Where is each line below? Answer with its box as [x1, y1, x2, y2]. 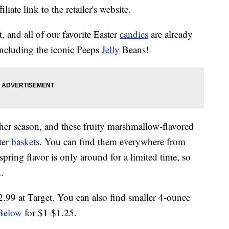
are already [148, 28, 193, 41]
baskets [11, 135, 39, 148]
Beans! [120, 43, 149, 56]
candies [120, 28, 148, 41]
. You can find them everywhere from [39, 135, 186, 148]
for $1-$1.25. [22, 206, 77, 219]
